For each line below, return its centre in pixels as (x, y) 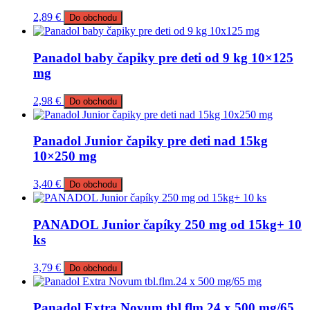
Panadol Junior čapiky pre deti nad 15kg (151, 141)
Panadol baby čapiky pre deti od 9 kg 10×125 (163, 57)
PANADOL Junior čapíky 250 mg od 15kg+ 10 (167, 224)
